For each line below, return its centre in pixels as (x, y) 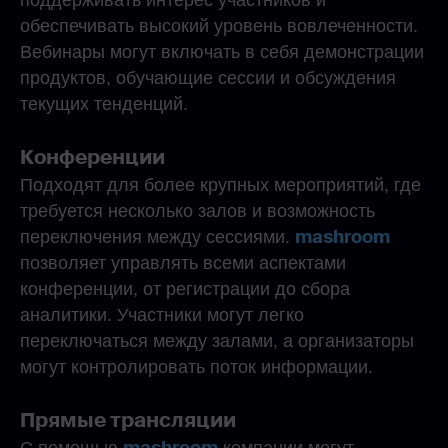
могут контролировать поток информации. (196, 367)
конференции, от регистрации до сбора (185, 289)
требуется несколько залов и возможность (197, 211)
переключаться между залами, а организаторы (217, 341)
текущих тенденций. (104, 104)
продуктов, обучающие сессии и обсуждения (208, 78)
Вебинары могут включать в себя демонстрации (222, 52)
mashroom (342, 237)
